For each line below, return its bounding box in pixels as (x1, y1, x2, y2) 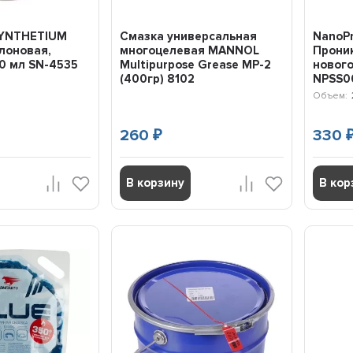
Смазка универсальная (120, 29, 258, 44)
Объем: (313, 90, 348, 102)
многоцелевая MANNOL (120, 43, 260, 58)
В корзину (126, 176, 185, 191)
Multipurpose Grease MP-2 (120, 58, 272, 72)
